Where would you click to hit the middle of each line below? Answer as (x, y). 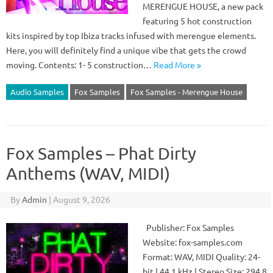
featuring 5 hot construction (197, 21)
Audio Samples (37, 92)
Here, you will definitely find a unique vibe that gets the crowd (126, 50)
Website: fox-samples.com (193, 242)
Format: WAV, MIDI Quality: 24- (201, 257)
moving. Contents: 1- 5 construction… (80, 65)
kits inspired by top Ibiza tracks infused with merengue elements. (131, 35)
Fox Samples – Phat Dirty (101, 153)
